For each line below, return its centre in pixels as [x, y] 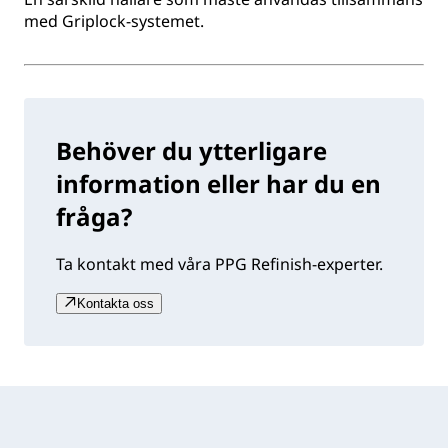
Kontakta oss [115, 304]
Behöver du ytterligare [191, 151]
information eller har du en [218, 184]
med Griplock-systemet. [114, 21]
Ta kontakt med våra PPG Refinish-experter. [219, 264]
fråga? [94, 217]
